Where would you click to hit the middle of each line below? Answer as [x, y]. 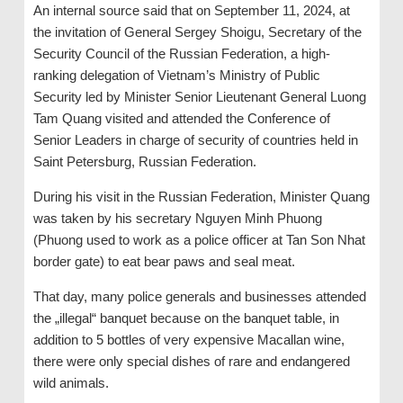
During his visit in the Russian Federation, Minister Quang [201, 197]
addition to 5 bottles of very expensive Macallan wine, [188, 340]
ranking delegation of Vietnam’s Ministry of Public [176, 75]
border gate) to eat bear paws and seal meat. [164, 261]
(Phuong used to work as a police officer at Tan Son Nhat [199, 240]
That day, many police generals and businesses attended [199, 296]
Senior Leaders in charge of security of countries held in [195, 140]
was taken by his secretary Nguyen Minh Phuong [177, 218]
